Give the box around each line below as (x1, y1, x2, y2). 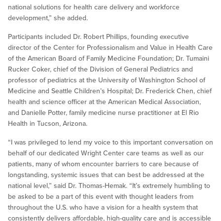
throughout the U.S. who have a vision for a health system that (8, 203, 198, 212)
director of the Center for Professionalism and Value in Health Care (8, 43, 213, 52)
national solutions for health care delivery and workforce (8, 3, 180, 12)
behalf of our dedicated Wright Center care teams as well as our (8, 149, 204, 158)
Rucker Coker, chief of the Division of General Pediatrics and (8, 65, 193, 74)
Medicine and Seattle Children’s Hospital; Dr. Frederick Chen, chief (8, 87, 212, 96)
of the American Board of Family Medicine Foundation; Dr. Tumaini (8, 54, 209, 63)
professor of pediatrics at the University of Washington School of (8, 76, 205, 85)
